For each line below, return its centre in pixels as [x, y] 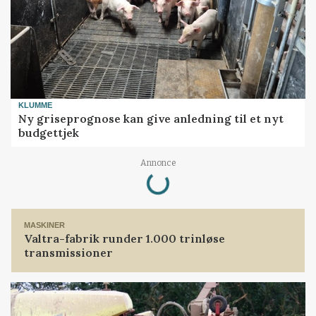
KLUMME [36, 105]
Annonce [158, 163]
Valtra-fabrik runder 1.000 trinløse [125, 238]
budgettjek [49, 132]
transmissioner [69, 252]
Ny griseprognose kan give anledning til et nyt [151, 118]
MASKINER [45, 225]
